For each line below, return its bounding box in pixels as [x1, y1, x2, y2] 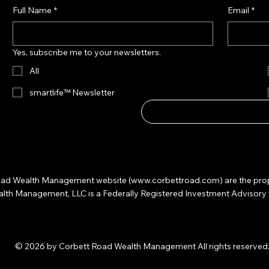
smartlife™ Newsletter [29, 86, 115, 98]
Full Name [12, 4, 52, 16]
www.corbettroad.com [130, 175, 220, 186]
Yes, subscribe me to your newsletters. [12, 46, 161, 58]
